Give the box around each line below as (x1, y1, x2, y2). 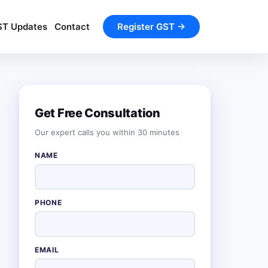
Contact (54, 21, 90, 32)
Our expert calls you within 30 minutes (35, 127, 179, 137)
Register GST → (117, 21, 185, 32)
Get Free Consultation (35, 106, 160, 120)
